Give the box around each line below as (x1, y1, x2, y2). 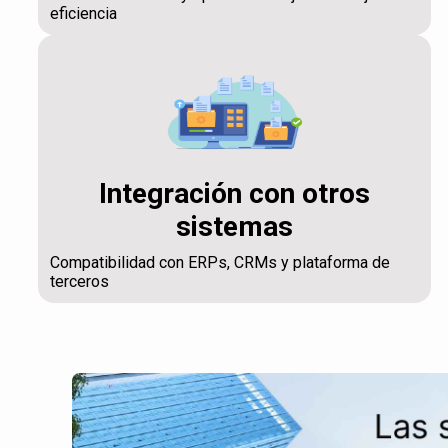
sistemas (176, 209, 294, 243)
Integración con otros (99, 176, 371, 210)
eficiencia (49, 3, 117, 23)
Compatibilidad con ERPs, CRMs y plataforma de (49, 252, 390, 272)
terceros (49, 271, 109, 291)
